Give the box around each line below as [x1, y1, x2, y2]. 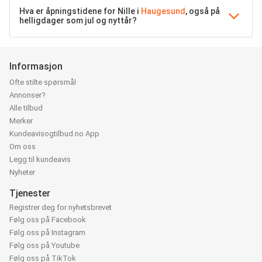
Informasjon [9, 61, 63, 73]
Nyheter [9, 167, 35, 177]
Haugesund [141, 6, 185, 16]
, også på [185, 6, 220, 16]
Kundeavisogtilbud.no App [9, 129, 99, 138]
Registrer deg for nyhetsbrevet [9, 203, 112, 212]
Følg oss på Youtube [9, 241, 80, 250]
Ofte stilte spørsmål [9, 77, 76, 87]
